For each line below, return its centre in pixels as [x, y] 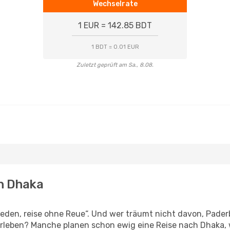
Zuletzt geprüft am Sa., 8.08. [115, 65]
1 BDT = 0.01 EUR [115, 47]
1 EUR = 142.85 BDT [115, 25]
